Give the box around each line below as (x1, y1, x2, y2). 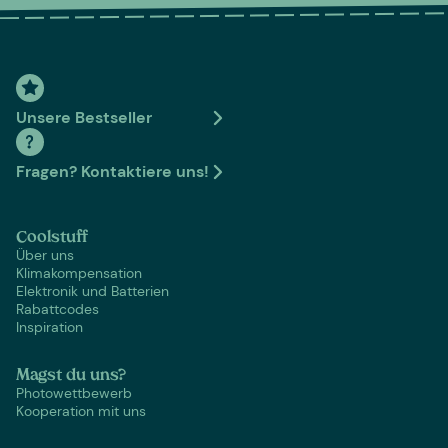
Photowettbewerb (16, 384, 132, 403)
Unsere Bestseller (16, 107, 152, 129)
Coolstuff (16, 230, 88, 247)
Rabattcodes (16, 300, 99, 319)
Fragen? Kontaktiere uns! (16, 161, 209, 183)
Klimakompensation (16, 264, 142, 283)
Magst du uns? (16, 368, 126, 385)
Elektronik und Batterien (16, 282, 169, 301)
